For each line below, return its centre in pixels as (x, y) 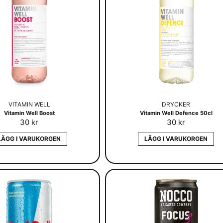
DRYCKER (176, 104)
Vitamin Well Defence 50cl (176, 113)
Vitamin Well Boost (29, 113)
